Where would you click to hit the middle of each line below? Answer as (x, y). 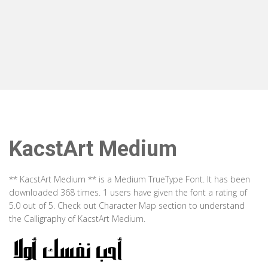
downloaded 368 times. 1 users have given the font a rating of (128, 192)
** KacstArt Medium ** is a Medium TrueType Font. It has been (130, 179)
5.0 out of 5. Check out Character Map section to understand (127, 205)
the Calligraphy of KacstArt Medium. (77, 219)
